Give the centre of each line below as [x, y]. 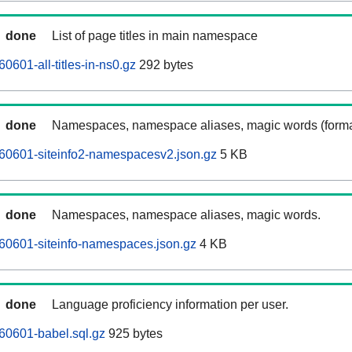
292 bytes [165, 65]
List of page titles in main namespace [155, 36]
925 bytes [134, 334]
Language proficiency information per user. [170, 305]
